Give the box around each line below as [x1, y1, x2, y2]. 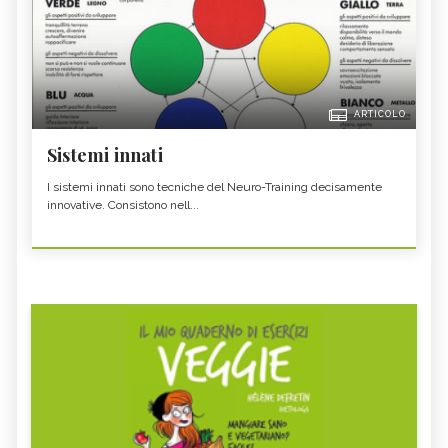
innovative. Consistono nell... [47, 198, 199, 213]
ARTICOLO [354, 109, 406, 120]
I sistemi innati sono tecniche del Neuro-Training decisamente [47, 180, 382, 195]
